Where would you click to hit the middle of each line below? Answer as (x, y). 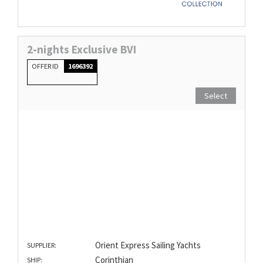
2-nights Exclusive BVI (82, 49)
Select (216, 95)
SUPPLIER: (42, 245)
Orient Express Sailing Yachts (148, 245)
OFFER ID (46, 66)
